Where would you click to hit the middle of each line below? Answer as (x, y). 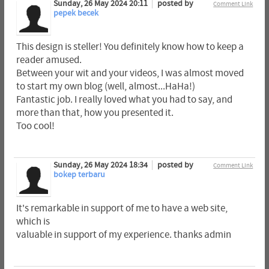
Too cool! (35, 126)
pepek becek (76, 13)
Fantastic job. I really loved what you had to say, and (124, 99)
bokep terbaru (79, 175)
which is (33, 222)
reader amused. (49, 60)
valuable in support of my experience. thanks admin (123, 235)
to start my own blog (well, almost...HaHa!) (105, 86)
